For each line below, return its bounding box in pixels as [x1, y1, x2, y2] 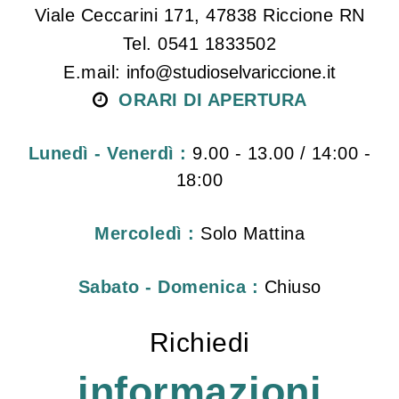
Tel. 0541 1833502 [122, 34, 277, 54]
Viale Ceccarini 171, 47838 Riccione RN [34, 5, 365, 26]
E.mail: [63, 62, 126, 83]
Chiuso [258, 277, 322, 297]
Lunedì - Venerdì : [28, 143, 187, 164]
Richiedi [149, 328, 250, 358]
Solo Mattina [194, 224, 305, 244]
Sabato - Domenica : [77, 277, 258, 297]
